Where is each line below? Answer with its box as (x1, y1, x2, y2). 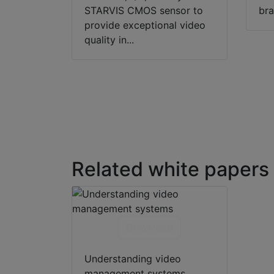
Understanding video (84, 253, 181, 265)
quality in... (84, 34, 134, 46)
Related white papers (72, 157, 269, 182)
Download (125, 221, 173, 234)
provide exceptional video (84, 19, 206, 32)
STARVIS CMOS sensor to (84, 4, 203, 17)
